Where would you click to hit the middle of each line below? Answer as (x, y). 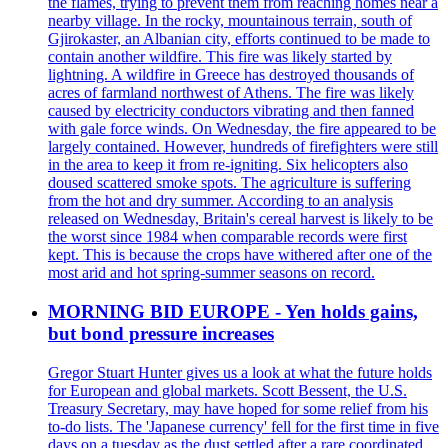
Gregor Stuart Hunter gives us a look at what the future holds (240, 372)
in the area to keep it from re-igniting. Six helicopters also (228, 165)
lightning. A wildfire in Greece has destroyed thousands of (231, 75)
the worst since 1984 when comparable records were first (227, 237)
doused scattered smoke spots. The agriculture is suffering (229, 183)
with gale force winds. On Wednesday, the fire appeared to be (242, 129)
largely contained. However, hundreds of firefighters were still (243, 147)
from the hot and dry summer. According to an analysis (220, 201)
